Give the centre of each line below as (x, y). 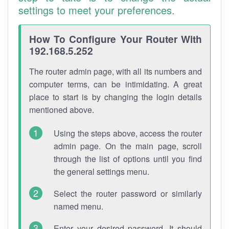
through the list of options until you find (128, 159)
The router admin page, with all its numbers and (116, 71)
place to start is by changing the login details (116, 97)
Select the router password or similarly (128, 193)
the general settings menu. (101, 171)
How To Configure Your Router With (116, 39)
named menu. (78, 206)
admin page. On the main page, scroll (128, 146)
